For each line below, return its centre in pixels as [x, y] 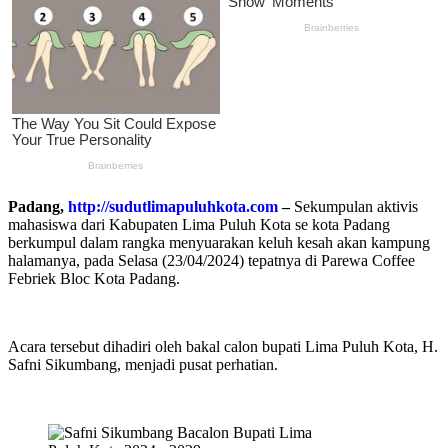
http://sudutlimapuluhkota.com [173, 206]
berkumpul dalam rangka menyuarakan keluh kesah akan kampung [219, 242]
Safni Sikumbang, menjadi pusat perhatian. [143, 364]
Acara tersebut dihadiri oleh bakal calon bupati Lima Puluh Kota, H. [223, 346]
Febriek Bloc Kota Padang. [94, 278]
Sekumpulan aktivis [354, 206]
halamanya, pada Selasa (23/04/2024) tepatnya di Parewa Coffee [211, 260]
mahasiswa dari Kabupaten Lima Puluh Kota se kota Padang [199, 224]
